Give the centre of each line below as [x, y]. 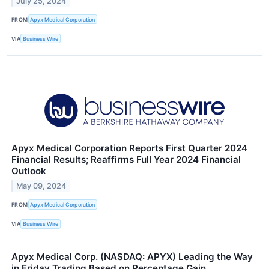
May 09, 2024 [41, 186]
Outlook [29, 171]
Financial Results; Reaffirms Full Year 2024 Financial [126, 160]
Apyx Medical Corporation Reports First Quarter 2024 [129, 148]
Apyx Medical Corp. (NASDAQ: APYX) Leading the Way [132, 256]
